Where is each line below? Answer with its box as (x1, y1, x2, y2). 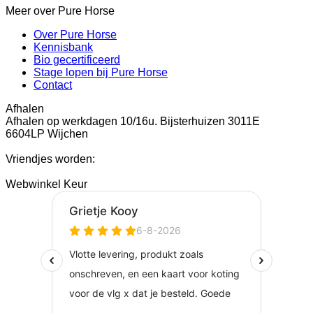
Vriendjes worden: (6, 152, 95, 165)
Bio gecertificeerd (34, 53, 120, 66)
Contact (34, 78, 72, 91)
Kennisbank (34, 41, 93, 53)
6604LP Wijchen (6, 127, 88, 140)
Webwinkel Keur (6, 177, 87, 190)
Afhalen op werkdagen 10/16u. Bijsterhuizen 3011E (6, 115, 260, 127)
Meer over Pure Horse (6, 4, 115, 17)
